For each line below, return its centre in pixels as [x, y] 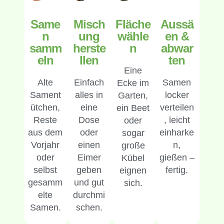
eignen [133, 171]
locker [177, 95]
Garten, [133, 96]
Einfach [89, 83]
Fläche [133, 24]
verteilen [177, 108]
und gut [89, 183]
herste [89, 48]
